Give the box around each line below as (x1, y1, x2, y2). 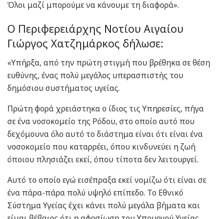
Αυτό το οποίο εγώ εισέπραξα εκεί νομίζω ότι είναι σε (7, 175, 206, 186)
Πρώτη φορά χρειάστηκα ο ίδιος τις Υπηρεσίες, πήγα (7, 103, 204, 114)
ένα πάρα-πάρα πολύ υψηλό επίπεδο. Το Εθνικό (7, 187, 183, 198)
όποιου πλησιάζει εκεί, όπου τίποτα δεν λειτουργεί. (7, 154, 198, 165)
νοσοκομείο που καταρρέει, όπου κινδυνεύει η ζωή (7, 141, 196, 153)
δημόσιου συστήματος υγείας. (7, 83, 120, 94)
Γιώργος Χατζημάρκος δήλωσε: (7, 36, 163, 51)
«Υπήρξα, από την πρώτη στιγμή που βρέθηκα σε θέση (7, 57, 210, 68)
